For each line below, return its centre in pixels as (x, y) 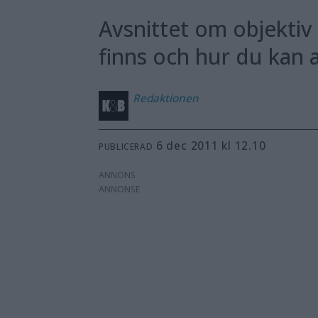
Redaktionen (166, 98)
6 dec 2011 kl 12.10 (214, 145)
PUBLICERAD (126, 146)
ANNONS (117, 175)
